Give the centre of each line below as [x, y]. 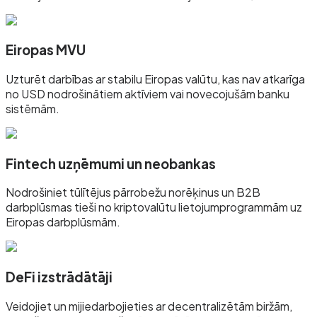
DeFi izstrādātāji [59, 277]
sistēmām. [33, 108]
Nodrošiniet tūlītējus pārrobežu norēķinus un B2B [133, 192]
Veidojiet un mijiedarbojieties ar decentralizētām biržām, [149, 306]
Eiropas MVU [46, 50]
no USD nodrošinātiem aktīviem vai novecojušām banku [148, 93]
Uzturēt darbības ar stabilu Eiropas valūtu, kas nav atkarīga [155, 79]
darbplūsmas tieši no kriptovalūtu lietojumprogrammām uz [154, 207]
